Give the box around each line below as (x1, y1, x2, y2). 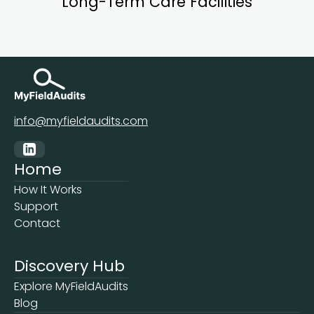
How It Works (14, 182, 82, 198)
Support (14, 198, 58, 215)
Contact (14, 215, 60, 232)
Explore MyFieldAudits (14, 278, 128, 295)
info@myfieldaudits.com (14, 113, 148, 130)
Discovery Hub (14, 255, 125, 278)
